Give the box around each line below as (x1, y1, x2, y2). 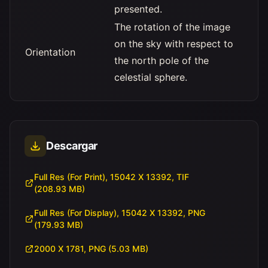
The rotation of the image (114, 21, 230, 33)
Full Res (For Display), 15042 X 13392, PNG (34, 208, 205, 218)
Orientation (25, 46, 75, 58)
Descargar (46, 139, 98, 152)
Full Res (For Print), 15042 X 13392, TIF (34, 172, 189, 182)
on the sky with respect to (114, 38, 233, 50)
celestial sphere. (114, 71, 187, 83)
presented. (114, 3, 162, 15)
